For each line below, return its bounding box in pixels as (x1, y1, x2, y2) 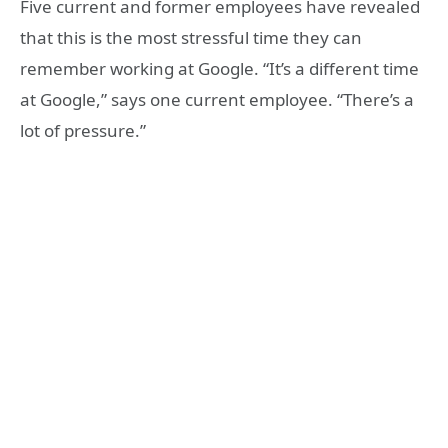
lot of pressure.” (20, 119, 146, 143)
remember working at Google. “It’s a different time (20, 57, 419, 81)
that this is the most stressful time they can (20, 26, 362, 50)
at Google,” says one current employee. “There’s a (20, 88, 414, 112)
